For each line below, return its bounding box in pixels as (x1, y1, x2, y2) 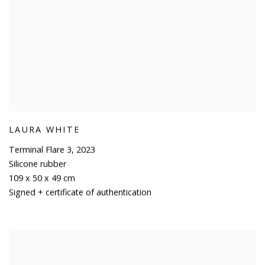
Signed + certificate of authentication (9, 186, 151, 198)
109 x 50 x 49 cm (9, 172, 75, 184)
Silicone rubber (9, 158, 66, 170)
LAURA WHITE (9, 124, 80, 135)
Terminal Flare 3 (9, 144, 72, 156)
